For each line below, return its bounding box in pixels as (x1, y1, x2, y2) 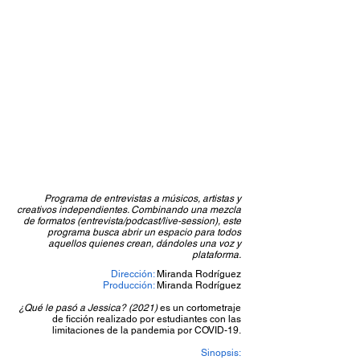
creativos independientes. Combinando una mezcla (17, 204, 241, 215)
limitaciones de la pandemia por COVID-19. (52, 325, 241, 336)
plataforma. (192, 249, 241, 260)
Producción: (103, 280, 154, 291)
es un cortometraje (160, 302, 241, 313)
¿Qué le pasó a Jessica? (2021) (18, 302, 160, 313)
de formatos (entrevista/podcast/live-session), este (23, 215, 241, 227)
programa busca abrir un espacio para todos (47, 227, 241, 238)
